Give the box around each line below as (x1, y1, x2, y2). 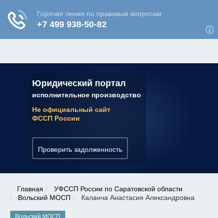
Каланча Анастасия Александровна (79, 194, 195, 201)
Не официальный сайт (32, 105, 110, 113)
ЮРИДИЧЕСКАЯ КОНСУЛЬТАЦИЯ (7, 2, 138, 11)
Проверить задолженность (38, 145, 122, 153)
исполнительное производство (32, 91, 141, 99)
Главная (17, 185, 43, 193)
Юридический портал (32, 78, 126, 88)
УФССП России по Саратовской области (54, 185, 182, 193)
